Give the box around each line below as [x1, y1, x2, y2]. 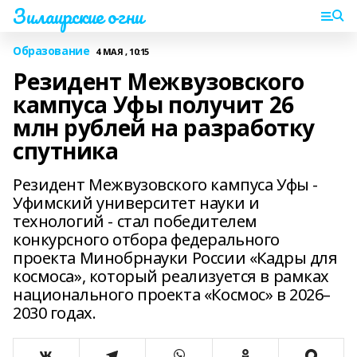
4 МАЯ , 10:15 [96, 45, 149, 57]
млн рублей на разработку [13, 112, 315, 143]
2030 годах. [13, 302, 96, 324]
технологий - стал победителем [13, 210, 257, 232]
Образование [13, 43, 90, 58]
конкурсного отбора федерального [13, 229, 280, 250]
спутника [13, 135, 119, 166]
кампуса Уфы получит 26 [13, 89, 294, 120]
